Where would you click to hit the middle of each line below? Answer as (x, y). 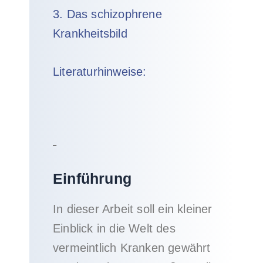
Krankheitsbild (90, 33)
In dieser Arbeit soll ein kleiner (133, 209)
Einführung (92, 178)
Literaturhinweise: (100, 72)
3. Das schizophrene (107, 14)
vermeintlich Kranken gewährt (132, 248)
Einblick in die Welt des (114, 228)
